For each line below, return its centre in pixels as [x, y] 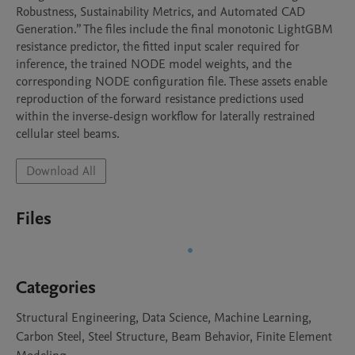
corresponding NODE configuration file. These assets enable [172, 82]
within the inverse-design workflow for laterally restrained [166, 116]
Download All [61, 171]
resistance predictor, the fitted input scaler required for [158, 47]
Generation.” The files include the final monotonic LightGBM [174, 29]
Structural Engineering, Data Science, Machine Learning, [164, 318]
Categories [56, 288]
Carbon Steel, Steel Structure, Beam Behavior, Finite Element [174, 337]
